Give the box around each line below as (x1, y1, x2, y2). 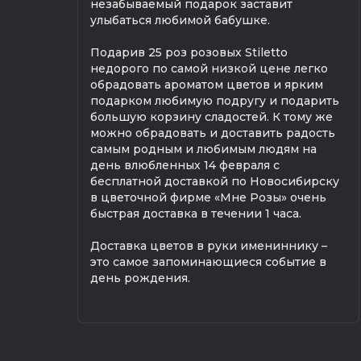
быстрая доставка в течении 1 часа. (90, 205, 301, 221)
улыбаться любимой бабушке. (90, 12, 270, 27)
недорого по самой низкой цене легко (90, 60, 328, 76)
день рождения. (90, 270, 190, 285)
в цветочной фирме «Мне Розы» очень (90, 189, 326, 205)
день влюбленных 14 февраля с (90, 157, 280, 172)
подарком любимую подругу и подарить (90, 93, 339, 108)
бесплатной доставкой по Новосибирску (90, 173, 339, 189)
